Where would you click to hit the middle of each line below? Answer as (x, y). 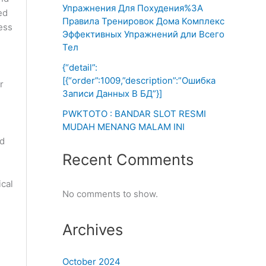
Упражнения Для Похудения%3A (132, 8)
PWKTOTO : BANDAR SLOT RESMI (134, 113)
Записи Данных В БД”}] (112, 93)
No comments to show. (110, 194)
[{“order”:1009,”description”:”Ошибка (139, 80)
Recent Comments (128, 160)
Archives (92, 229)
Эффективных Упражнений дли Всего (143, 34)
